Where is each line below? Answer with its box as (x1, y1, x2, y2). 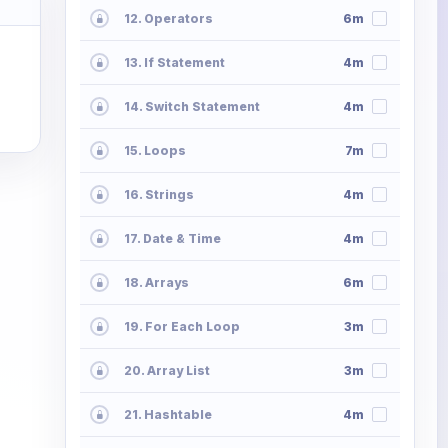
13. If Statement (124, 55, 225, 71)
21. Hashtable (124, 407, 212, 423)
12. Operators (124, 11, 213, 27)
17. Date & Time (124, 231, 221, 247)
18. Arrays (124, 275, 189, 291)
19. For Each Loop (124, 319, 240, 335)
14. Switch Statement (124, 99, 260, 115)
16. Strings (124, 187, 194, 203)
